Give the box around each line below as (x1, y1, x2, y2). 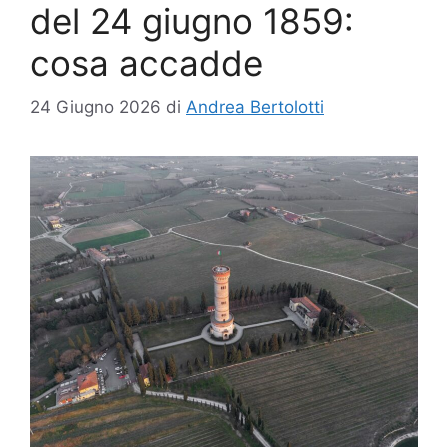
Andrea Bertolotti (186, 97, 324, 118)
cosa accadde (30, 41, 263, 84)
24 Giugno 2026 (30, 97, 161, 118)
